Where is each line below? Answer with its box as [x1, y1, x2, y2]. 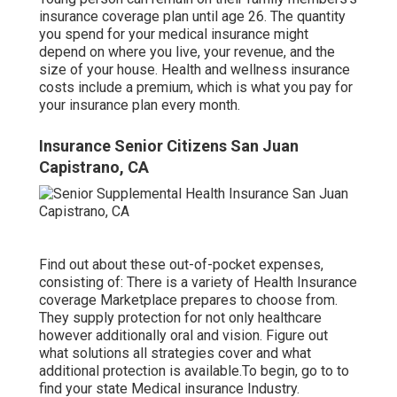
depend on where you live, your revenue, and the [39, 43, 335, 61]
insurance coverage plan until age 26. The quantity [39, 8, 346, 26]
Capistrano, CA [39, 158, 149, 177]
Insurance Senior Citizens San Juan [39, 136, 299, 156]
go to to [301, 362, 349, 380]
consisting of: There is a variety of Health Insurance [39, 274, 357, 292]
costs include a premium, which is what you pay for [39, 79, 353, 97]
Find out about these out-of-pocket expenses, [39, 256, 323, 274]
